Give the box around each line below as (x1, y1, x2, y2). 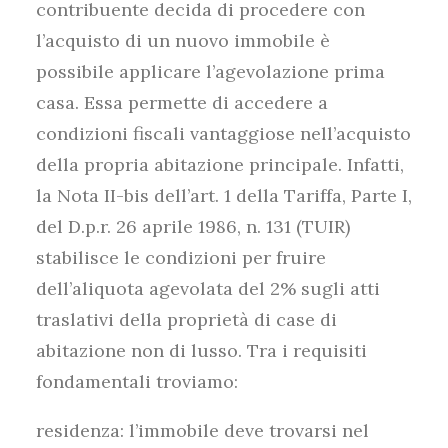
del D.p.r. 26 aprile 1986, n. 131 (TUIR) (36, 215, 350, 238)
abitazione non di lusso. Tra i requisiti (36, 339, 367, 362)
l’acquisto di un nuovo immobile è (36, 29, 330, 52)
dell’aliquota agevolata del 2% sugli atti (36, 277, 380, 300)
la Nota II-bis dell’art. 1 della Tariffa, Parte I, (36, 184, 412, 207)
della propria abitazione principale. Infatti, (36, 153, 404, 176)
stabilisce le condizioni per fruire (36, 246, 326, 269)
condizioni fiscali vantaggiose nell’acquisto (36, 122, 411, 145)
